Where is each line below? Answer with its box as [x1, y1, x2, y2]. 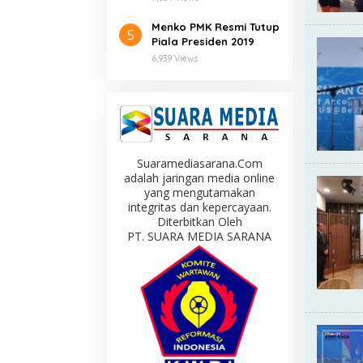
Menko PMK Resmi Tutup [152, 19, 280, 33]
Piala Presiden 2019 [152, 34, 254, 48]
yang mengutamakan [143, 185, 255, 201]
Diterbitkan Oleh [156, 214, 242, 230]
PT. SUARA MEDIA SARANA [127, 228, 272, 245]
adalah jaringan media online [124, 170, 275, 186]
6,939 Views [152, 52, 198, 64]
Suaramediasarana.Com [136, 156, 263, 172]
